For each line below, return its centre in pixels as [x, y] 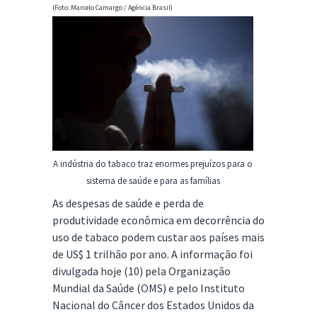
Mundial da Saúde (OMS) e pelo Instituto [149, 288]
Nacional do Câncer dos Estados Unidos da [153, 305]
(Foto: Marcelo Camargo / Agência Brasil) [113, 7]
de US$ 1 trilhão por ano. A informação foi [152, 254]
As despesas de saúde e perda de [128, 203]
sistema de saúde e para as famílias [153, 180]
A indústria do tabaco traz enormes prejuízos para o [153, 163]
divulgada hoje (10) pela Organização [142, 271]
